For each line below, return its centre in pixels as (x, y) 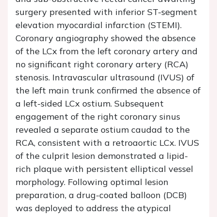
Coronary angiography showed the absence (106, 38)
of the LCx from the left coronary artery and (107, 51)
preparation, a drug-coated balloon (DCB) (101, 195)
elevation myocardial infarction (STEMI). (99, 25)
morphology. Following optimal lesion (92, 182)
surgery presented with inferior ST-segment (106, 12)
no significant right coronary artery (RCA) (102, 64)
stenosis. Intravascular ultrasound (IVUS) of (105, 77)
